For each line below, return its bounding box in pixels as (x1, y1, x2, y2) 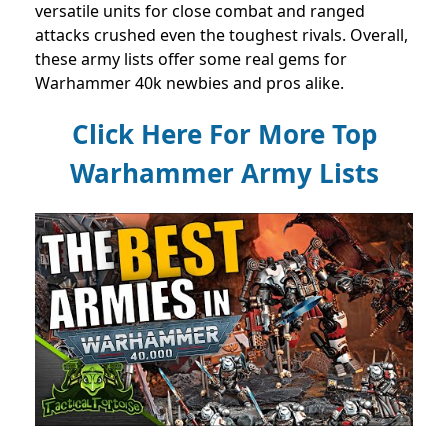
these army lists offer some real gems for (35, 48, 347, 71)
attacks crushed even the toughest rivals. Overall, (35, 24, 408, 47)
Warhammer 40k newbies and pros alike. (35, 72, 344, 95)
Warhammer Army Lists (69, 155, 379, 192)
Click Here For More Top (71, 116, 377, 153)
